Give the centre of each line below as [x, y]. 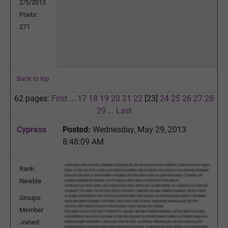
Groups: [31, 197]
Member [31, 210]
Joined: [30, 222]
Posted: [77, 129]
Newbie [30, 181]
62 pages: [33, 98]
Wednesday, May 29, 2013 [138, 129]
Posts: [28, 14]
